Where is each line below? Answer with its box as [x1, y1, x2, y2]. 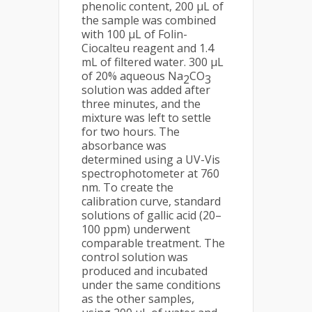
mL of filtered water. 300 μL [81, 54, 224, 70]
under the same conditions [81, 277, 221, 292]
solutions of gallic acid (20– [81, 208, 221, 223]
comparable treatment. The [81, 235, 225, 251]
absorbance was [81, 138, 166, 153]
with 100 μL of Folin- [81, 26, 187, 42]
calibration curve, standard [81, 194, 221, 209]
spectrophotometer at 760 [81, 166, 219, 181]
